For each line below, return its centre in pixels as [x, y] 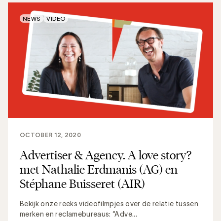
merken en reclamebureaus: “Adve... [78, 214]
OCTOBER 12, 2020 [51, 135]
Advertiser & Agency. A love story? [106, 155]
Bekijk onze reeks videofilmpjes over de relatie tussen [109, 203]
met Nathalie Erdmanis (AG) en [99, 169]
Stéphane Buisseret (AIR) [82, 183]
